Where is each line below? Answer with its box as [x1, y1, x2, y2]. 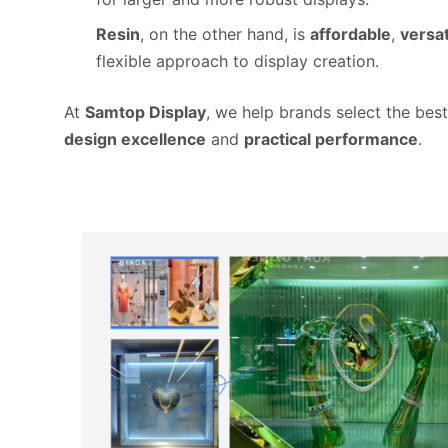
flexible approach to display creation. [96, 51, 379, 71]
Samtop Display [85, 102, 206, 122]
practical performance [244, 129, 418, 149]
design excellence [64, 129, 206, 149]
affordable [310, 24, 391, 44]
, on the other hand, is [140, 24, 310, 44]
